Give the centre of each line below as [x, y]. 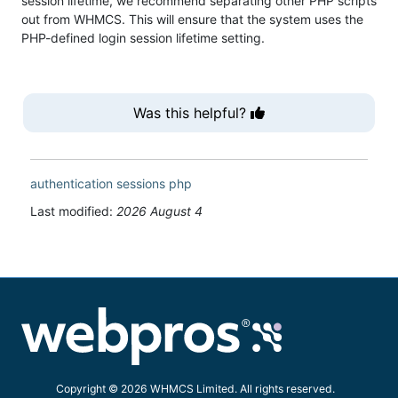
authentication [72, 184]
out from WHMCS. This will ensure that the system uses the [192, 20]
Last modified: [73, 211]
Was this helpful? [192, 113]
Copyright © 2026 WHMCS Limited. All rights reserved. [195, 389]
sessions [141, 184]
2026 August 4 [159, 211]
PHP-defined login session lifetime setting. [143, 38]
